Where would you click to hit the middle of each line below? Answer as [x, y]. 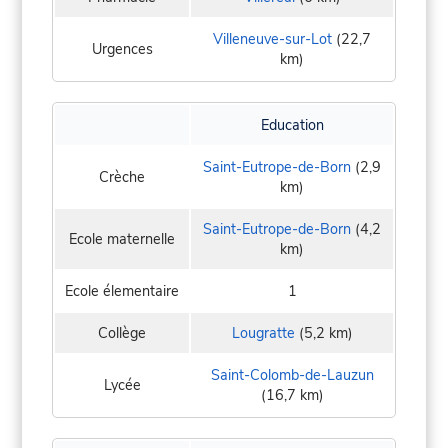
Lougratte [263, 333]
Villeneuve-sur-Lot [272, 39]
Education [292, 125]
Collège [122, 333]
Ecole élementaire [122, 291]
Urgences [122, 49]
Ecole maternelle [122, 239]
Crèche [122, 177]
